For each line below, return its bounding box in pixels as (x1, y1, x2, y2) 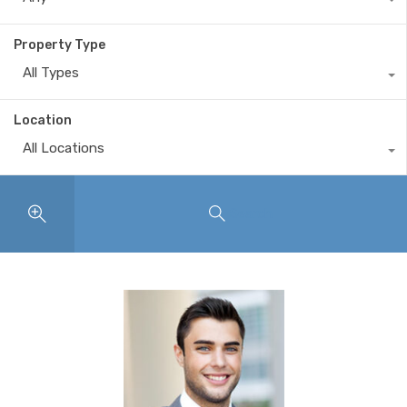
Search (229, 205, 273, 222)
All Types (23, 64, 79, 81)
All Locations (23, 139, 104, 156)
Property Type (14, 36, 105, 53)
